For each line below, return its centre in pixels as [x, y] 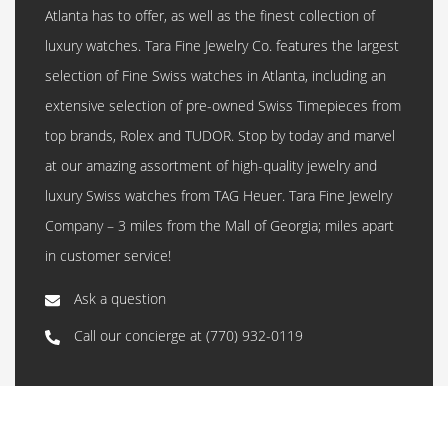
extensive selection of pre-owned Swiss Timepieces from [223, 105]
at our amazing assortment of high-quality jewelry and [211, 165]
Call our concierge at [140, 335]
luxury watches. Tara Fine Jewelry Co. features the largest [222, 45]
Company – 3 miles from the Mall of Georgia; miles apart [219, 225]
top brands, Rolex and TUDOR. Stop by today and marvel [220, 135]
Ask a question [118, 298]
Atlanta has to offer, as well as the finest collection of [210, 15]
